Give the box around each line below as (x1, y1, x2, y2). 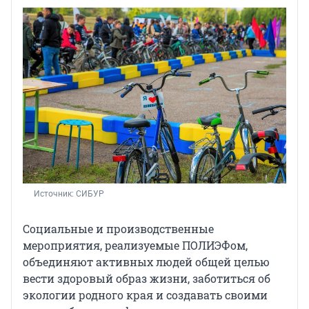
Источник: (34, 188, 76, 199)
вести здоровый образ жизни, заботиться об (23, 270, 270, 286)
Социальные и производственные (23, 221, 214, 236)
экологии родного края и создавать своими (23, 287, 268, 302)
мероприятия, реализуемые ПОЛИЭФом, (23, 237, 248, 252)
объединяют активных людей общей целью (23, 254, 270, 269)
